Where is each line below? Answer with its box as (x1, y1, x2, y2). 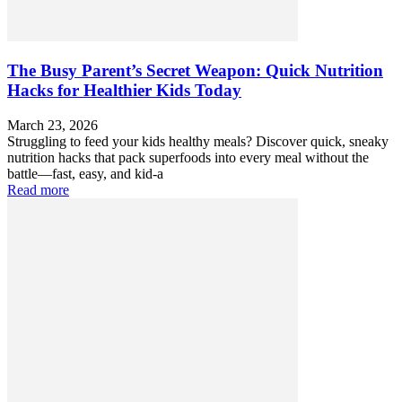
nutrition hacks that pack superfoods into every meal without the (7, 150, 369, 165)
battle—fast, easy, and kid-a (7, 166, 163, 181)
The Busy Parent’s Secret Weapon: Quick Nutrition (7, 61, 383, 81)
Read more (7, 182, 69, 197)
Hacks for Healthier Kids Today (7, 81, 241, 100)
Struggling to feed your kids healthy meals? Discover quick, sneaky (7, 134, 389, 149)
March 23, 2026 (7, 118, 98, 133)
